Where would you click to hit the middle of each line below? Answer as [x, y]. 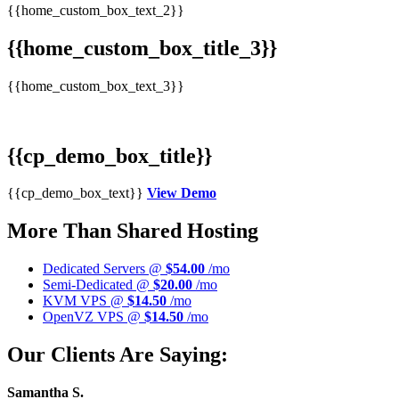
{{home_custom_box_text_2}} [96, 10]
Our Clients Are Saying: [118, 355]
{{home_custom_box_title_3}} [142, 48]
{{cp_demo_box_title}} [110, 155]
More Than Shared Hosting [133, 231]
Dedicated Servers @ [104, 269]
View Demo [182, 193]
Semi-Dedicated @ [98, 285]
